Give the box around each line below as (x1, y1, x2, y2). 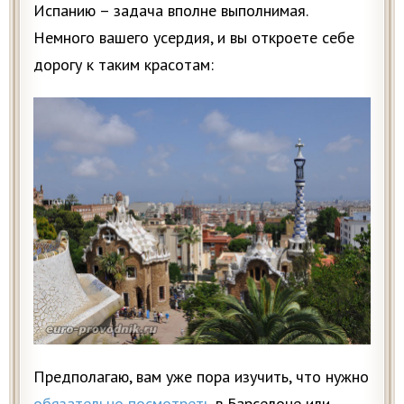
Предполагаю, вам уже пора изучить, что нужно (33, 365, 369, 387)
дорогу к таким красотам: (33, 53, 214, 75)
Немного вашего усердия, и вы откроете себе (33, 26, 354, 48)
